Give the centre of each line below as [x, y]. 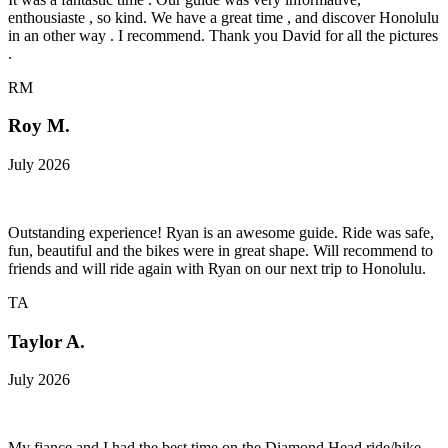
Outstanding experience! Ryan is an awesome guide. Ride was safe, [221, 233]
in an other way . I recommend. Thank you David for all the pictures [223, 35]
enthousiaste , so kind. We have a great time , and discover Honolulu [223, 17]
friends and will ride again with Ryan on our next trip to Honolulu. [217, 269]
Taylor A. [46, 341]
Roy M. [39, 126]
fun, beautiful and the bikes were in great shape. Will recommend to [220, 251]
